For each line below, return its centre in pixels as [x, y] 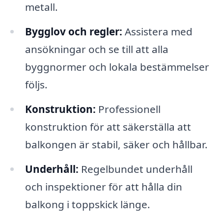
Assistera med [157, 31]
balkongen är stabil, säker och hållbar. [116, 144]
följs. [36, 84]
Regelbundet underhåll [135, 169]
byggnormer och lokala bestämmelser [117, 67]
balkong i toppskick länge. [87, 204]
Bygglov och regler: [73, 31]
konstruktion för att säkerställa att [108, 126]
